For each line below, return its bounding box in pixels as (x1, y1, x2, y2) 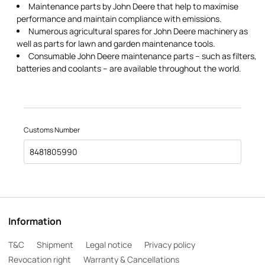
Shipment (37, 239, 73, 250)
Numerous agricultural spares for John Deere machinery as (28, 25, 248, 37)
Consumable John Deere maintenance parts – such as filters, (28, 50, 257, 62)
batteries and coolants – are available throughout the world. (17, 63, 241, 74)
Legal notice (86, 239, 132, 250)
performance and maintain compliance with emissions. (17, 13, 222, 24)
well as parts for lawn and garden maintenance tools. (17, 38, 215, 49)
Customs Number (24, 125, 80, 135)
